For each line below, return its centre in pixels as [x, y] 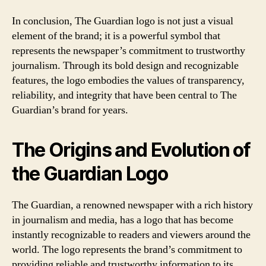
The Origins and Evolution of [131, 150]
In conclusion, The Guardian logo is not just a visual [123, 21]
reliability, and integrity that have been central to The [124, 95]
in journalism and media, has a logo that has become [123, 220]
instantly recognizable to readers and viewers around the [131, 235]
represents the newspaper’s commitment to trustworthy [129, 50]
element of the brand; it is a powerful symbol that [116, 36]
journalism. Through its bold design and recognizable [125, 65]
